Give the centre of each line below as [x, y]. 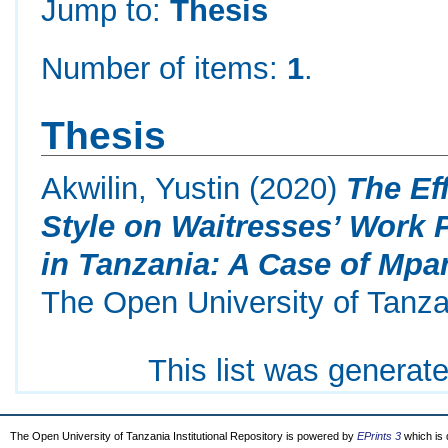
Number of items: [164, 68]
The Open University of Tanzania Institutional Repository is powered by [183, 436]
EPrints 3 [379, 436]
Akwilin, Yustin [141, 188]
